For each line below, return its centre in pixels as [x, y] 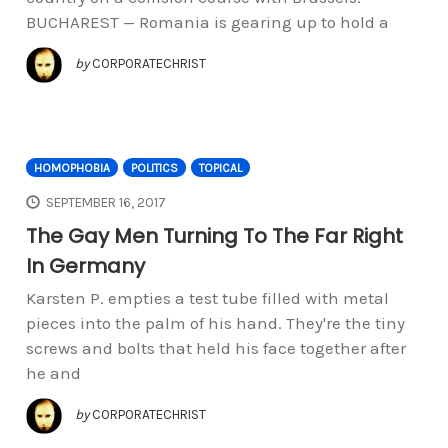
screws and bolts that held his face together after [215, 348]
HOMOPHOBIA [71, 167]
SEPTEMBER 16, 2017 [106, 203]
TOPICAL [220, 167]
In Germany [85, 266]
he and [53, 373]
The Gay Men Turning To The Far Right [214, 236]
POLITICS [154, 167]
